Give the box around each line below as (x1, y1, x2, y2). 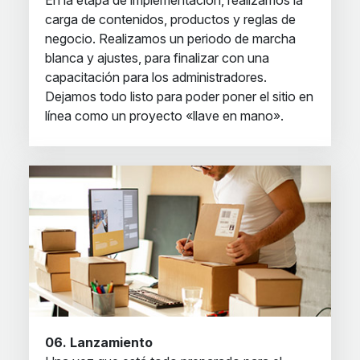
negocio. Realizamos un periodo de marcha (45, 31, 296, 47)
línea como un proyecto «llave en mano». (45, 108, 284, 124)
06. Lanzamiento (45, 334, 153, 350)
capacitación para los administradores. (45, 69, 267, 85)
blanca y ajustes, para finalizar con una (45, 50, 269, 66)
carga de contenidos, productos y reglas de (45, 11, 296, 27)
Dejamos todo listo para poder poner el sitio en (45, 88, 313, 104)
